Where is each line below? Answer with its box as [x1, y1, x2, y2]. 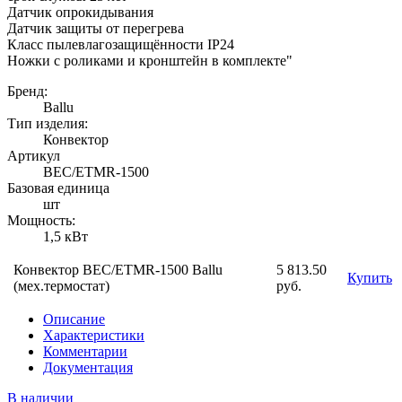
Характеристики [43, 327, 144, 343]
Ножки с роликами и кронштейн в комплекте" [7, 52, 293, 68]
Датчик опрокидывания [7, 4, 153, 20]
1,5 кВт [43, 228, 88, 244]
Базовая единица [7, 179, 109, 196]
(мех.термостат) [13, 277, 109, 293]
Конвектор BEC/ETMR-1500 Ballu [13, 261, 223, 277]
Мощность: [7, 212, 75, 228]
